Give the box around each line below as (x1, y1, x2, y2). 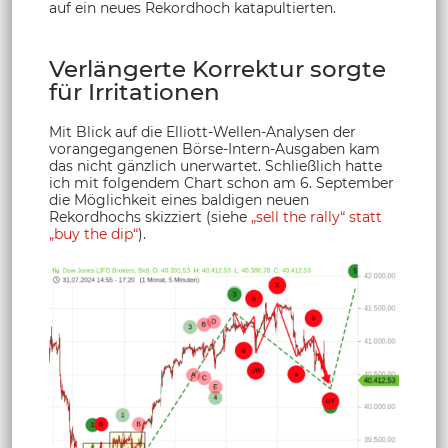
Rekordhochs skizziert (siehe (49, 208, 251, 227)
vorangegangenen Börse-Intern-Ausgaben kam (49, 140, 380, 159)
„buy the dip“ (49, 225, 138, 244)
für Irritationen (49, 78, 220, 107)
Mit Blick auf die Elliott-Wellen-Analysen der (49, 123, 356, 142)
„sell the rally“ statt (251, 208, 382, 227)
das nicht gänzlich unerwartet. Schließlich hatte (49, 157, 382, 176)
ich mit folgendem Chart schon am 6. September (49, 174, 394, 193)
